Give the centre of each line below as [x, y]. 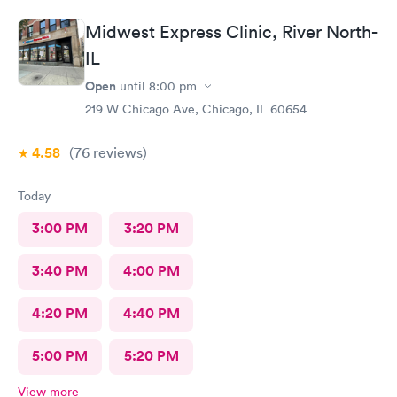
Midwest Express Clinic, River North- [231, 32]
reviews [116, 152]
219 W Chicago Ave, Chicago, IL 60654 [196, 109]
